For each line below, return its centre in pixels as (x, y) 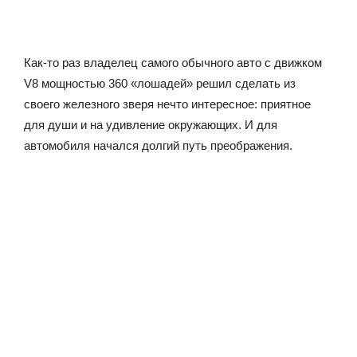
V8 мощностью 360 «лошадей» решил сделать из (160, 83)
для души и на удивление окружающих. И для (151, 124)
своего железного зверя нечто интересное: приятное (167, 104)
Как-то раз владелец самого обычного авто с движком (173, 62)
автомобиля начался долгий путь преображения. (158, 145)
